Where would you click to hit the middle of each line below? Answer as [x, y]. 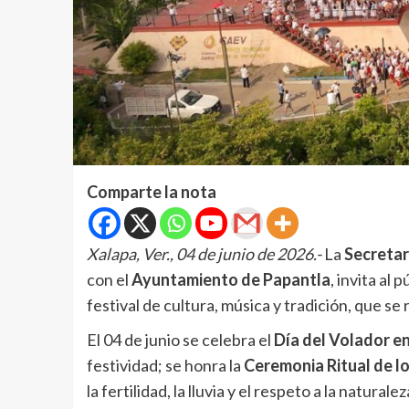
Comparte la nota [151, 192]
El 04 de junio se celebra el [180, 340]
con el [109, 280]
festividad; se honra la [165, 366]
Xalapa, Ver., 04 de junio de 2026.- [204, 254]
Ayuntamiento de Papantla [231, 280]
